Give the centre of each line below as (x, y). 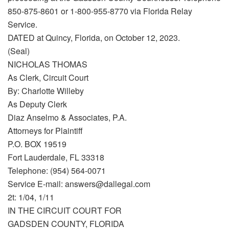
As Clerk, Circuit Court (48, 78)
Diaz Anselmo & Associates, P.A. (67, 118)
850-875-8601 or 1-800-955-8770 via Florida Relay (100, 11)
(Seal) (19, 51)
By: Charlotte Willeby (46, 91)
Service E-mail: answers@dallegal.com (79, 184)
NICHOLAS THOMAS (48, 64)
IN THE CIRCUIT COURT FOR (65, 211)
